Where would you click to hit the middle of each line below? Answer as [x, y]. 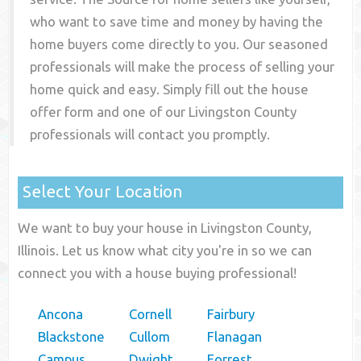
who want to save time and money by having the [177, 22]
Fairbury [231, 314]
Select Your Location [103, 191]
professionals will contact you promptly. [150, 135]
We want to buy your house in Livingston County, [165, 228]
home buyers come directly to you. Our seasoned [179, 44]
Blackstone [72, 337]
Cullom [150, 337]
